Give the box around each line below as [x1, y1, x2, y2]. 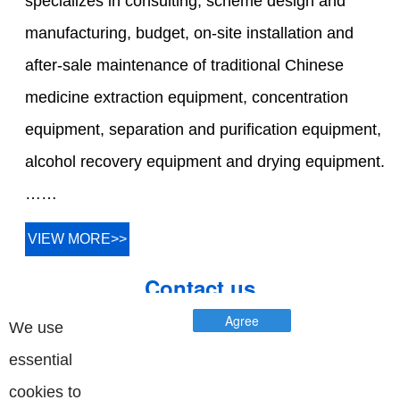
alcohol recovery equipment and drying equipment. [25, 153, 386, 171]
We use [9, 319, 63, 337]
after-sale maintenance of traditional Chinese [25, 56, 345, 75]
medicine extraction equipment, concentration [25, 88, 349, 107]
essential [9, 351, 72, 369]
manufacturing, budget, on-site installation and [25, 24, 354, 43]
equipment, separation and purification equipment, [25, 121, 382, 139]
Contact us [145, 271, 255, 303]
